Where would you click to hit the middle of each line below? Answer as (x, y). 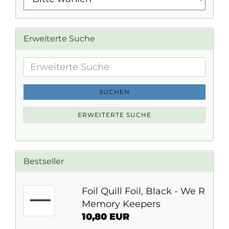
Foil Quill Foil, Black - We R (143, 191)
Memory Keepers (121, 204)
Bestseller (44, 161)
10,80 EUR (105, 217)
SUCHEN (114, 92)
